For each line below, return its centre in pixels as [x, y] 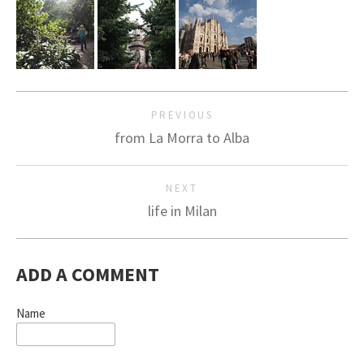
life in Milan [182, 211]
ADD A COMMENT [88, 274]
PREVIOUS [182, 115]
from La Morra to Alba [182, 138]
